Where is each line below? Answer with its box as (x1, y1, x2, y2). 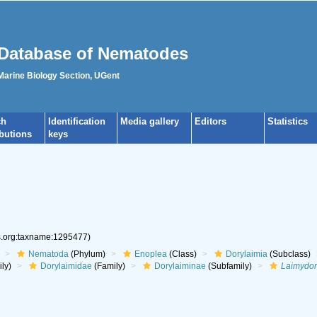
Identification (48, 116, 105, 127)
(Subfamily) (205, 261, 252, 271)
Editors (195, 116, 226, 127)
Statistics (267, 116, 308, 127)
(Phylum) (68, 249, 105, 259)
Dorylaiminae (154, 261, 206, 271)
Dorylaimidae (40, 261, 92, 271)
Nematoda (28, 249, 69, 259)
